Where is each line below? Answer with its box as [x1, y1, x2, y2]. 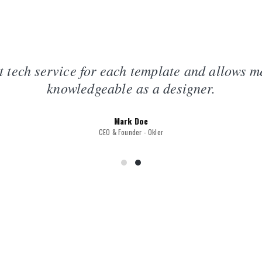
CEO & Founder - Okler [98, 127, 164, 137]
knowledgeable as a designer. [47, 78, 215, 98]
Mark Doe [113, 115, 149, 127]
